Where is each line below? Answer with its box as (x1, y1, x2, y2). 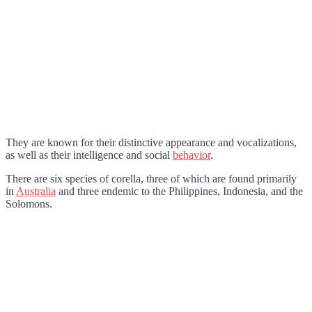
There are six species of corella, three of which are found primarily (6, 172, 297, 185)
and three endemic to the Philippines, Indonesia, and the (56, 185, 303, 197)
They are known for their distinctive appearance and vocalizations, (6, 136, 297, 148)
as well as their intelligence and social (6, 148, 173, 161)
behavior (173, 148, 210, 161)
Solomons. (6, 197, 52, 210)
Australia (16, 185, 56, 197)
